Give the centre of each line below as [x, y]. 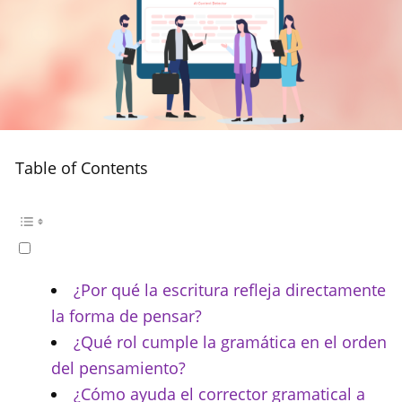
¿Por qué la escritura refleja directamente [230, 290]
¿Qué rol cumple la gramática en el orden [230, 342]
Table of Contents [82, 168]
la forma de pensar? [127, 316]
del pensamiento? [118, 368]
